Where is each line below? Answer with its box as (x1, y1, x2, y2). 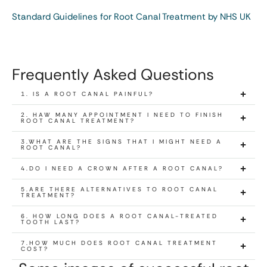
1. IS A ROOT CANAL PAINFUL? (21, 89, 154, 98)
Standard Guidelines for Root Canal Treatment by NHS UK (12, 10, 251, 23)
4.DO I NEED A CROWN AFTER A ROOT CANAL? (21, 164, 223, 172)
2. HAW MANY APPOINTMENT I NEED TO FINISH (21, 110, 223, 119)
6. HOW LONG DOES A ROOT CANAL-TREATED (21, 212, 218, 220)
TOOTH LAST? (21, 218, 80, 226)
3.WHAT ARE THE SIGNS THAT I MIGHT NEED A (21, 137, 222, 145)
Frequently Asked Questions (12, 64, 214, 85)
